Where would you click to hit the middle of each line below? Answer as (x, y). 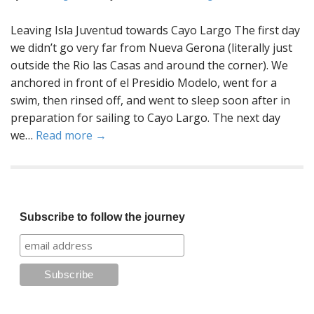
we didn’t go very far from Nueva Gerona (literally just (151, 48)
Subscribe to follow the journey (102, 217)
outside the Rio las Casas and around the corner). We (149, 65)
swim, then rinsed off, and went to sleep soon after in (150, 100)
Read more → (71, 135)
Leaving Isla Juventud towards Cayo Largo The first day (155, 30)
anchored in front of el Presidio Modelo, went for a (144, 83)
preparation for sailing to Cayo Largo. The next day (145, 118)
